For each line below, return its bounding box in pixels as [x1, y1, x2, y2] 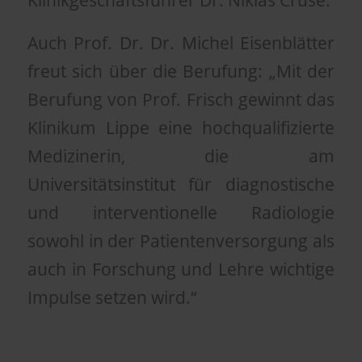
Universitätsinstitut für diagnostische [27, 172, 335, 196]
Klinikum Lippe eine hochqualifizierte [27, 116, 335, 139]
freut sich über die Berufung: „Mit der [27, 59, 335, 82]
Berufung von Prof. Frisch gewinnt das [27, 87, 335, 111]
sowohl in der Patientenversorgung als [27, 229, 335, 252]
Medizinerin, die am [27, 144, 335, 167]
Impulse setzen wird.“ [27, 285, 196, 309]
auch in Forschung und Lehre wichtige [27, 257, 335, 280]
